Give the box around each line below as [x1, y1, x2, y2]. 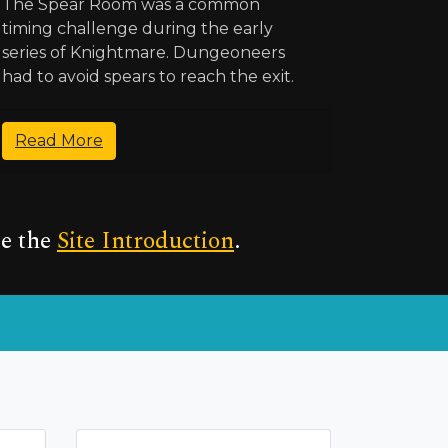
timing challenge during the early [2, 18, 273, 38]
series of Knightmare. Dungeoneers [2, 42, 285, 62]
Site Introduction [57, 222, 234, 259]
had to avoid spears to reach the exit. [2, 66, 294, 86]
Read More [15, 130, 103, 150]
